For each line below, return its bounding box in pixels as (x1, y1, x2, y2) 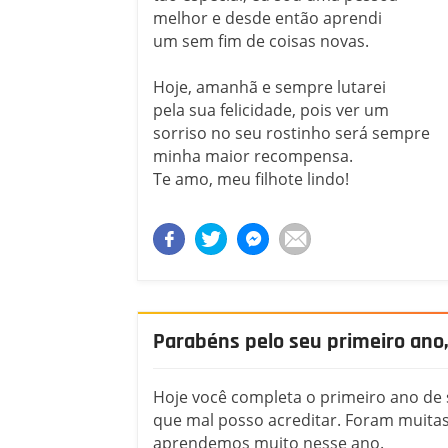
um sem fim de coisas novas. (153, 29, 369, 52)
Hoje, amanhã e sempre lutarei (153, 75, 386, 98)
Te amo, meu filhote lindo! (153, 167, 349, 190)
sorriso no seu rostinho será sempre (153, 121, 430, 144)
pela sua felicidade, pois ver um (153, 98, 389, 121)
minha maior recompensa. (153, 144, 353, 167)
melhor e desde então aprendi (153, 6, 382, 29)
